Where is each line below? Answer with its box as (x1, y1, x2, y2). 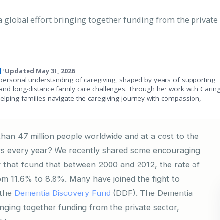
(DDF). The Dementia (110, 188, 192, 198)
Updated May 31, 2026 (5, 66, 75, 75)
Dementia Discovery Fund (14, 188, 110, 198)
